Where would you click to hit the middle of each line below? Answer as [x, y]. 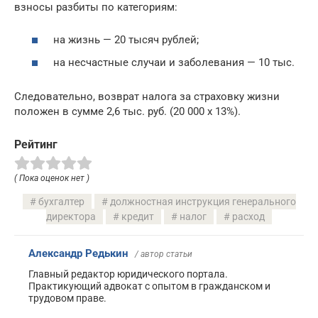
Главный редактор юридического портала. [128, 274]
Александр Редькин [78, 253]
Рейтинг [36, 144]
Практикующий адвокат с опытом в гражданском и [149, 286]
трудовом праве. [67, 298]
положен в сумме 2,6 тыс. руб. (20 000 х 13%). [127, 111]
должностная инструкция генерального [203, 201]
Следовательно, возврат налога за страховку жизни [147, 96]
